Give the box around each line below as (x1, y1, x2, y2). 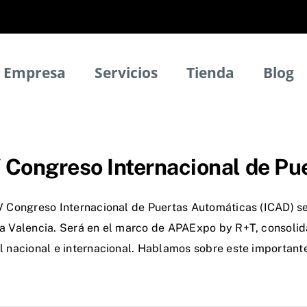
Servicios (95, 63, 158, 82)
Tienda (186, 63, 234, 82)
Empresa (3, 63, 66, 82)
